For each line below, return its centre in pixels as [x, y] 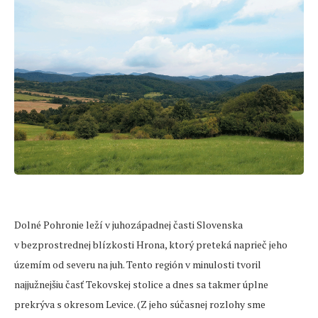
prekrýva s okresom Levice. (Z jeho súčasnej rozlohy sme [140, 305]
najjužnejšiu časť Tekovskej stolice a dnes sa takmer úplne [141, 285]
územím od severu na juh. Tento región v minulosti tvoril [138, 265]
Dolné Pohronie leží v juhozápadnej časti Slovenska [128, 225]
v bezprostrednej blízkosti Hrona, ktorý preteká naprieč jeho [151, 245]
